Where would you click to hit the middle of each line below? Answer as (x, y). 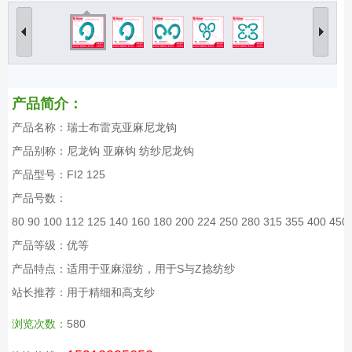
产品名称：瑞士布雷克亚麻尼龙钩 (94, 127)
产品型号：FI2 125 (59, 174)
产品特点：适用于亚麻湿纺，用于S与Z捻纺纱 (123, 268)
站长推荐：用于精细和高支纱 (83, 292)
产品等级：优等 (50, 245)
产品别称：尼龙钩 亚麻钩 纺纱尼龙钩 (103, 150)
